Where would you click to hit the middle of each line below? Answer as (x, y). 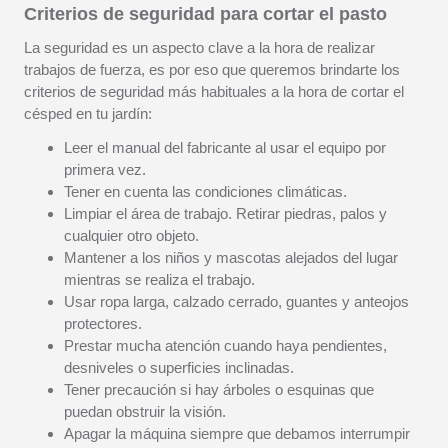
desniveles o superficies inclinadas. (179, 367)
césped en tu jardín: (88, 113)
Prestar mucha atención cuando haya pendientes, (225, 345)
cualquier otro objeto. (131, 235)
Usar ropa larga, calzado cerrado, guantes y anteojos (236, 301)
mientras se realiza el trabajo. (159, 279)
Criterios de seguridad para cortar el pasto (205, 14)
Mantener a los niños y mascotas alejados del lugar (231, 257)
